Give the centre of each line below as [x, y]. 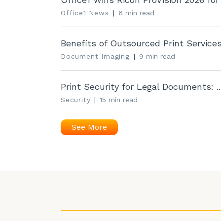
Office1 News [85, 13]
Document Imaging [95, 56]
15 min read [119, 100]
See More [90, 127]
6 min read [136, 13]
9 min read [157, 56]
